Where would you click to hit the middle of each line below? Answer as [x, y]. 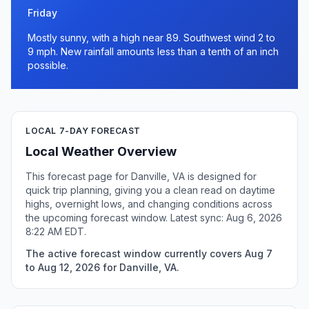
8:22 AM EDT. [56, 231]
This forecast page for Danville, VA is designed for [141, 176]
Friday [42, 13]
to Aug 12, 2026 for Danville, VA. [102, 267]
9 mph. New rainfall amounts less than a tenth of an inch [153, 51]
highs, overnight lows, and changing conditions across [149, 204]
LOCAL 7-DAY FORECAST [83, 131]
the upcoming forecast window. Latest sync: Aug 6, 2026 [154, 218]
